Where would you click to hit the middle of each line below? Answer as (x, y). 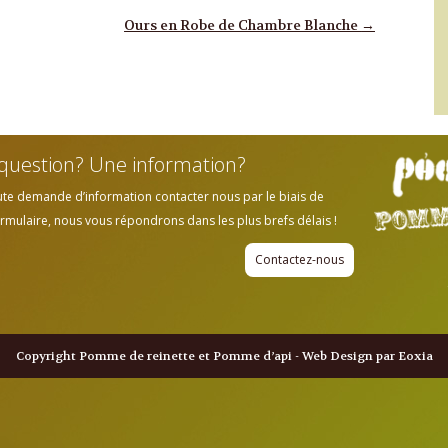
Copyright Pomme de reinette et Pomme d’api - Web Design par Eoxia (224, 356)
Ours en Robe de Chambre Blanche (243, 25)
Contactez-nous (299, 260)
